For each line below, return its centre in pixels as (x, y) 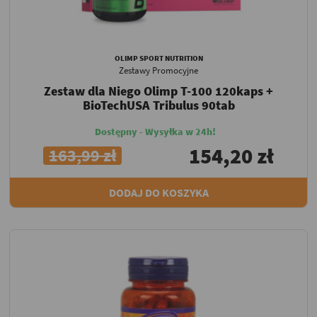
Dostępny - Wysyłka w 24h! (155, 131)
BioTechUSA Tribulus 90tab (158, 105)
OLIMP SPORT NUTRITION (158, 58)
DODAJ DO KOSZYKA (158, 192)
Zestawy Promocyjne (158, 70)
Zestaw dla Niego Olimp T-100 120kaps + (158, 91)
